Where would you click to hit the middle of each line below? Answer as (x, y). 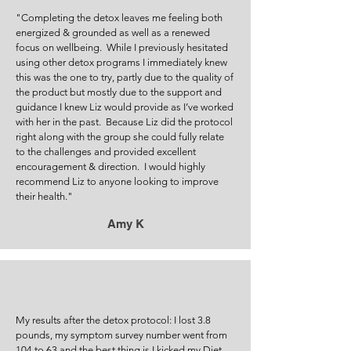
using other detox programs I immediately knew (121, 62)
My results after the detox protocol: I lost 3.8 (113, 320)
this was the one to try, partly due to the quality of (125, 77)
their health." (44, 196)
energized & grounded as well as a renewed (113, 33)
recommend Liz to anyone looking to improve (117, 181)
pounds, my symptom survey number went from (121, 335)
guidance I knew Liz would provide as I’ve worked (125, 107)
